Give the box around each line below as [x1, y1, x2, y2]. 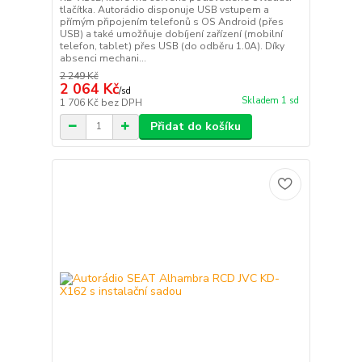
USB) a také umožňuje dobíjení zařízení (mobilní [59, 27, 283, 40]
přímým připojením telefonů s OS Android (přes [59, 15, 284, 28]
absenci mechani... [59, 51, 146, 65]
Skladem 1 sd [241, 94, 299, 107]
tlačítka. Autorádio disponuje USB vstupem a [59, 2, 269, 16]
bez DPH [100, 95, 142, 109]
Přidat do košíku [149, 118, 241, 134]
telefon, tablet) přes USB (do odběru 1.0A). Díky [59, 39, 284, 53]
